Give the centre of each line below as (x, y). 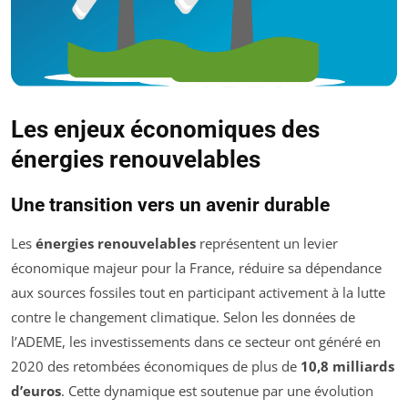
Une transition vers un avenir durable (170, 205)
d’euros (36, 391)
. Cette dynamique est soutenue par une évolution (217, 391)
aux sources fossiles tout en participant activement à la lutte (198, 293)
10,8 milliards (347, 367)
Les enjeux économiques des (165, 130)
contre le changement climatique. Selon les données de (183, 317)
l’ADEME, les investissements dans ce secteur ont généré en (196, 342)
